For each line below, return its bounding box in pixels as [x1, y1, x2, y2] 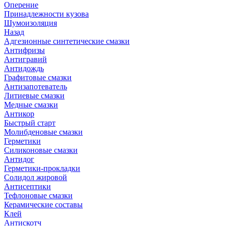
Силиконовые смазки [4, 146, 78, 154]
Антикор [4, 109, 34, 118]
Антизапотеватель [4, 82, 67, 91]
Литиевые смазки [4, 91, 65, 100]
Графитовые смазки [4, 73, 72, 82]
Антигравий [4, 55, 47, 64]
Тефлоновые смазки [4, 191, 73, 200]
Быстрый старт [4, 119, 55, 127]
